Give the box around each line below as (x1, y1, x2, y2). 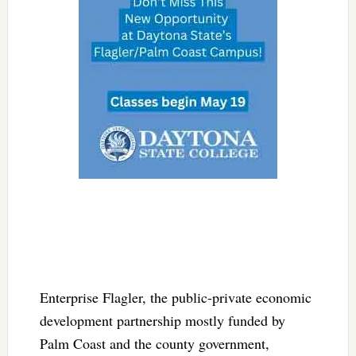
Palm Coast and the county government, (39, 333, 269, 353)
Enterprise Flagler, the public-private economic (39, 287, 311, 307)
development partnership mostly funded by (39, 310, 285, 330)
